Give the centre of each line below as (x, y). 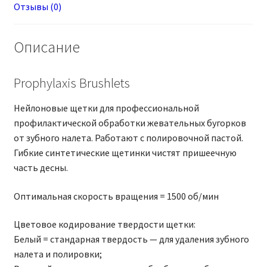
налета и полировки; (58, 254)
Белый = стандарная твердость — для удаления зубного (131, 239)
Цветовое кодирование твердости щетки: (104, 224)
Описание (46, 47)
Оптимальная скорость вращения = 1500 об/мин (116, 196)
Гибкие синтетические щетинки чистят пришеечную (125, 153)
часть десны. (41, 168)
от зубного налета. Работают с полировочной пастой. (128, 138)
